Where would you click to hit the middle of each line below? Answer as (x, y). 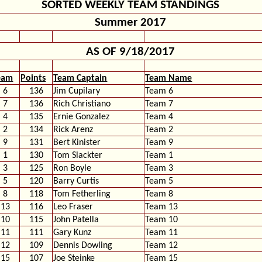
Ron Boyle (73, 168)
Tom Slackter (78, 156)
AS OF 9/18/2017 (131, 52)
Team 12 (162, 246)
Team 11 (162, 233)
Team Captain (80, 78)
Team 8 (159, 194)
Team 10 (162, 220)
